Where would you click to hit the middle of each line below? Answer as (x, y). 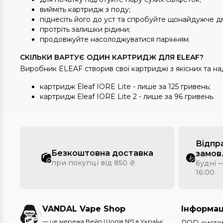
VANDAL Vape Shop (84, 209)
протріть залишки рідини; (86, 29)
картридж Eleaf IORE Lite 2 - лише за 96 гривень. (127, 97)
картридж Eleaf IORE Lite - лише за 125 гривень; (125, 87)
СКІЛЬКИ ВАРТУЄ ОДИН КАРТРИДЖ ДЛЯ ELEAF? (112, 57)
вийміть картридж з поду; (85, 9)
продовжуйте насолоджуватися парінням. (115, 39)
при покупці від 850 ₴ (93, 163)
